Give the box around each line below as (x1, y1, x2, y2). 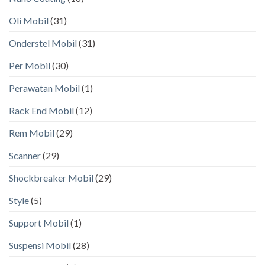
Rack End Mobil (9, 105, 74, 117)
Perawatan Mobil (9, 82, 80, 94)
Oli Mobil (9, 15, 49, 27)
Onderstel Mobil (9, 37, 77, 49)
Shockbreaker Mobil (9, 172, 93, 184)
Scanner (9, 150, 41, 161)
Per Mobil (9, 60, 50, 72)
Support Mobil (9, 217, 69, 229)
